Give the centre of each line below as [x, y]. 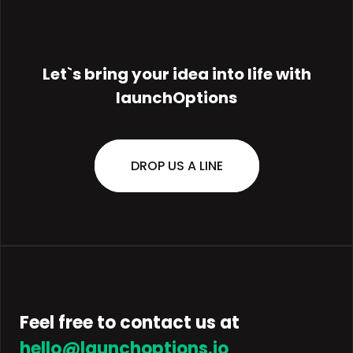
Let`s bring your [106, 74]
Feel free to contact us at [130, 323]
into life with [261, 74]
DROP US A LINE [176, 166]
